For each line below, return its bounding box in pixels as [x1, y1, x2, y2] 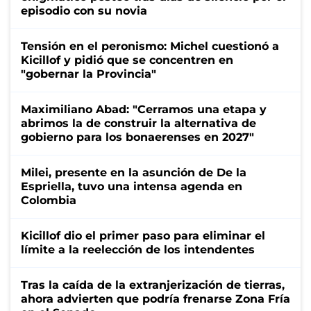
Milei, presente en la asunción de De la [21, 165, 246, 179]
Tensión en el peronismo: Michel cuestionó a [21, 39, 279, 53]
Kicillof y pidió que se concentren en [21, 53, 233, 67]
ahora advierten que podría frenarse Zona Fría [21, 292, 290, 305]
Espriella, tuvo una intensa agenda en [21, 179, 242, 193]
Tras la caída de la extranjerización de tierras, [21, 278, 285, 292]
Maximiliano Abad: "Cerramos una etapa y [21, 102, 267, 116]
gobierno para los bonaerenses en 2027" [21, 130, 254, 144]
